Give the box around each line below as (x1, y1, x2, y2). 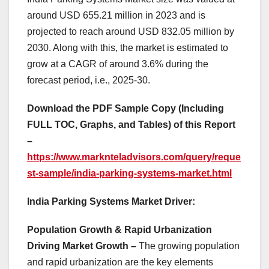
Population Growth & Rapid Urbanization (27, 225, 212, 235)
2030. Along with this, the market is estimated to (27, 43, 228, 53)
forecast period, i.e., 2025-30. (27, 75, 150, 86)
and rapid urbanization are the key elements (27, 257, 213, 268)
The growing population (139, 241, 240, 252)
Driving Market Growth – (27, 241, 139, 252)
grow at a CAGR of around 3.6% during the (27, 59, 208, 70)
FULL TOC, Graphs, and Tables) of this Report (27, 119, 235, 130)
